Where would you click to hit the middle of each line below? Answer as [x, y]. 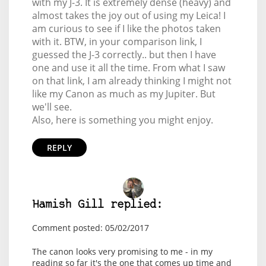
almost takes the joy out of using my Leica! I [129, 15]
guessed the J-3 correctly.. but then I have [124, 55]
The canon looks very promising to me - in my [122, 251]
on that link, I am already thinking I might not [132, 81]
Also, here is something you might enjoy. [122, 120]
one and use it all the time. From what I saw [128, 68]
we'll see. [52, 107]
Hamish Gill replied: [97, 205]
